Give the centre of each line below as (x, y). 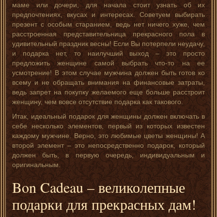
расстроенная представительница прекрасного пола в (108, 34)
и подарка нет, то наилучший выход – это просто (108, 53)
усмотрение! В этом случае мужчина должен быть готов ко (108, 73)
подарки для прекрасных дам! (104, 204)
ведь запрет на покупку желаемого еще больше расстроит (108, 92)
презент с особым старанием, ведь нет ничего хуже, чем (108, 24)
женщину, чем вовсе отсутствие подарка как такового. (98, 102)
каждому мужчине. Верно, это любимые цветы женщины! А (108, 136)
